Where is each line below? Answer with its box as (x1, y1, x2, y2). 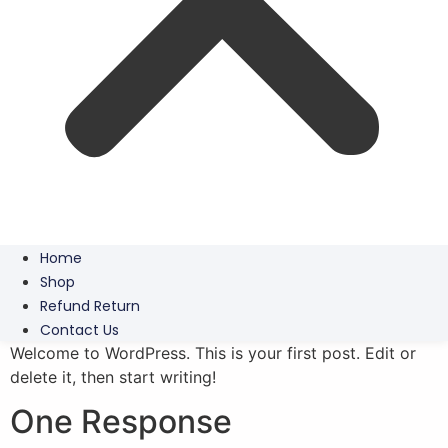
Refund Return (40, 296, 140, 316)
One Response (10, 402, 232, 442)
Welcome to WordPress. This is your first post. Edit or (10, 343, 416, 363)
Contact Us (40, 320, 119, 340)
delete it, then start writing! (10, 367, 216, 387)
